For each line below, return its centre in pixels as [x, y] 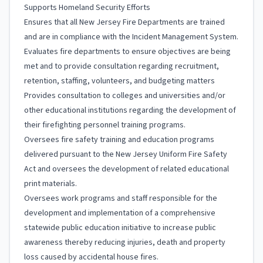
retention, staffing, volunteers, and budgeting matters [119, 81]
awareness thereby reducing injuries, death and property [125, 242]
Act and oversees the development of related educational [127, 169]
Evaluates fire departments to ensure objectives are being [127, 52]
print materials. [50, 184]
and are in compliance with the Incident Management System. [131, 37]
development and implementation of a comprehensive [120, 213]
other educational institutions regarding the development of [130, 110]
